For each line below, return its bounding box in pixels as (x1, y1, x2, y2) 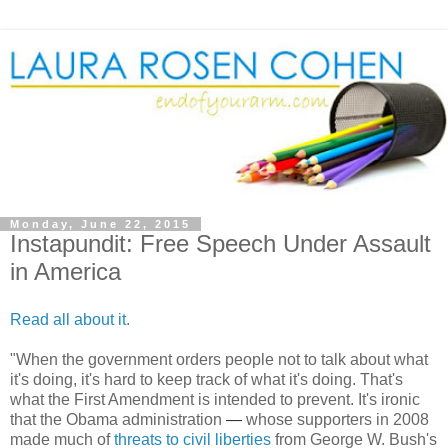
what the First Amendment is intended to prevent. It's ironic (10, 390, 420, 408)
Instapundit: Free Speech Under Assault (10, 230, 431, 257)
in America (10, 258, 121, 285)
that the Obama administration (10, 410, 226, 428)
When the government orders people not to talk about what (16, 350, 428, 368)
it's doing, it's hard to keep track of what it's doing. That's (10, 370, 403, 388)
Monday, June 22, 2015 (10, 218, 191, 230)
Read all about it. (10, 310, 134, 328)
